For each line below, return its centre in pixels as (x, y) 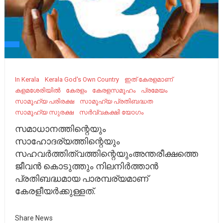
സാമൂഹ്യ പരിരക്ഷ (45, 101)
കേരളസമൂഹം (114, 90)
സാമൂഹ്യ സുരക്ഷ (45, 112)
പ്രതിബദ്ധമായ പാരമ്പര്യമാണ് (82, 178)
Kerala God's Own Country (82, 79)
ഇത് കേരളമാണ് (149, 79)
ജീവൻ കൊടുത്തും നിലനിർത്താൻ (87, 166)
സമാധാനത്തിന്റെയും (61, 129)
